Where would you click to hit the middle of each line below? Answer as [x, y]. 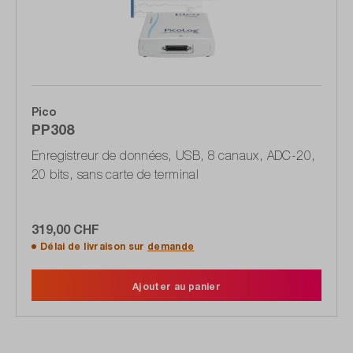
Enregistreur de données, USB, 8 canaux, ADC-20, [174, 156]
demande [171, 247]
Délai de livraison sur [94, 247]
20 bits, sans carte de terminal [115, 175]
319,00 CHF [65, 229]
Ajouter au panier [176, 287]
